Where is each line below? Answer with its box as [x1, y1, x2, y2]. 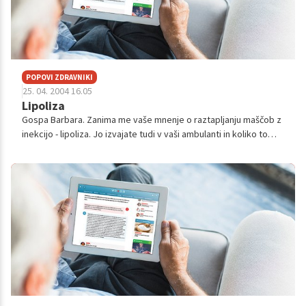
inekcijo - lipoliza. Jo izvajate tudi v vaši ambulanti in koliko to [22, 128, 268, 141]
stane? [22, 142, 49, 155]
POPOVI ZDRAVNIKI [26, 72, 93, 83]
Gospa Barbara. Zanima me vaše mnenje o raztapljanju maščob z [22, 113, 281, 126]
